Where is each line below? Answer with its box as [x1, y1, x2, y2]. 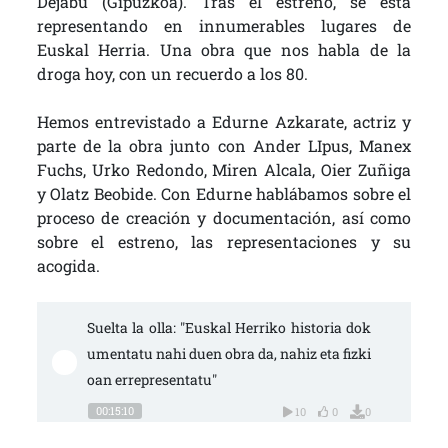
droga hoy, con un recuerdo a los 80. [36, 63, 308, 85]
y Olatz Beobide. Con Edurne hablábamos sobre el [36, 183, 412, 205]
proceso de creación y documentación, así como [36, 207, 412, 229]
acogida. [36, 255, 100, 277]
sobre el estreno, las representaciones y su [36, 231, 412, 253]
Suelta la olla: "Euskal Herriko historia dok [86, 318, 372, 338]
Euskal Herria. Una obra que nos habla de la [36, 39, 412, 61]
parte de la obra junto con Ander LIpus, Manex [36, 135, 412, 157]
